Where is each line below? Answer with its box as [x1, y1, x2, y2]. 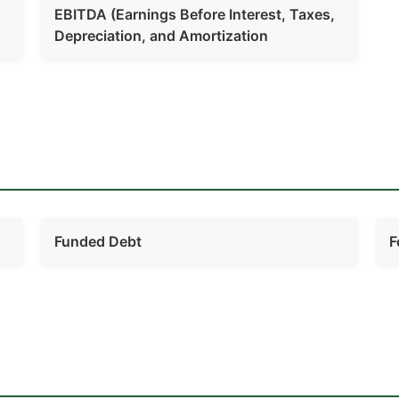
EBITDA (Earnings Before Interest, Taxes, [53, 5, 335, 24]
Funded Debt [53, 232, 142, 251]
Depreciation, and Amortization [53, 27, 268, 45]
